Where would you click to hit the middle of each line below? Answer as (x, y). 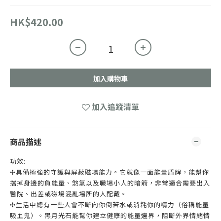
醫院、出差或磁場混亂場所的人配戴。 (69, 194)
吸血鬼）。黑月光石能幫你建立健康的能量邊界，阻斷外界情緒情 (110, 215)
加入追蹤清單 (115, 107)
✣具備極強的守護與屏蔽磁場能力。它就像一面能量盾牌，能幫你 (110, 172)
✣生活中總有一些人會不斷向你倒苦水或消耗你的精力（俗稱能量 (110, 204)
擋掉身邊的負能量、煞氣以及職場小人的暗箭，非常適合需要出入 (110, 183)
